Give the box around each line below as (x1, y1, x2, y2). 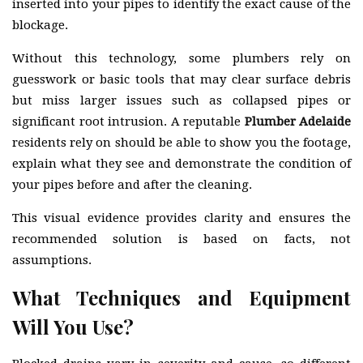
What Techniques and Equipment (12, 284, 351, 310)
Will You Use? (12, 313, 134, 340)
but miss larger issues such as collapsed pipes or (12, 92, 351, 108)
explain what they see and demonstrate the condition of (12, 156, 351, 171)
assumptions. (12, 252, 92, 267)
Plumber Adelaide (244, 113, 351, 129)
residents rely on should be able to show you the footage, (12, 135, 351, 150)
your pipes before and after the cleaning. (12, 177, 252, 192)
